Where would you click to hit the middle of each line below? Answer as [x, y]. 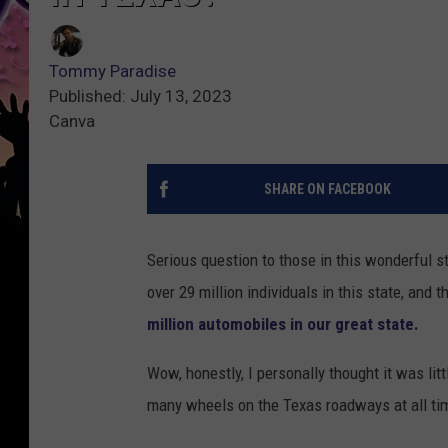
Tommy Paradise [112, 71]
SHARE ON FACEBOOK [327, 189]
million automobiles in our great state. [283, 324]
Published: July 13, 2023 [140, 96]
